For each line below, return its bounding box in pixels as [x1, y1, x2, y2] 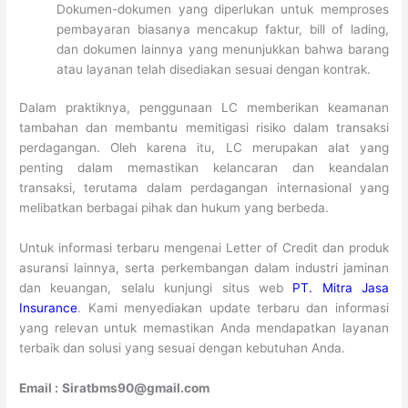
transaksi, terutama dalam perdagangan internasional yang [19, 180, 389, 196]
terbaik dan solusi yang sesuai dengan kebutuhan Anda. [19, 341, 346, 356]
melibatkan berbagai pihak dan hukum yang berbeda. [19, 200, 330, 216]
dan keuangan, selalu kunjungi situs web [19, 280, 293, 296]
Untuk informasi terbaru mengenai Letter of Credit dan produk [19, 240, 389, 256]
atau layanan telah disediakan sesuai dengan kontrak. [56, 61, 372, 76]
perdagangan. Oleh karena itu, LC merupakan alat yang [19, 140, 389, 156]
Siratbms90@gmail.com [62, 380, 210, 395]
